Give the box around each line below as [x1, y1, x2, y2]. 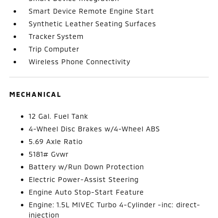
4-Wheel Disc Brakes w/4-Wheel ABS [29, 125, 161, 133]
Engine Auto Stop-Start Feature [29, 188, 145, 196]
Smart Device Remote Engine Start [29, 7, 155, 15]
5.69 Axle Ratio [29, 137, 83, 145]
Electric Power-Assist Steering [29, 175, 139, 183]
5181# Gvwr [29, 150, 69, 158]
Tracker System [29, 32, 84, 40]
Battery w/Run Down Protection [29, 163, 145, 171]
